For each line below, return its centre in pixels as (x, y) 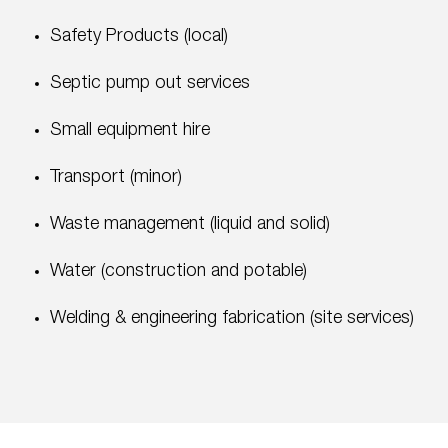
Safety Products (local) (139, 36)
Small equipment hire (130, 130)
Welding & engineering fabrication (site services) (232, 318)
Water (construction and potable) (178, 271)
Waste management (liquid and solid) (190, 224)
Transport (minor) (116, 177)
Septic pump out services (150, 83)
